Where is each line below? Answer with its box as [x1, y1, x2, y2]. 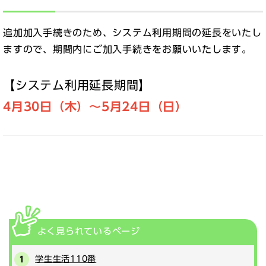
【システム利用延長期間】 [3, 79, 151, 91]
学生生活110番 [35, 255, 97, 264]
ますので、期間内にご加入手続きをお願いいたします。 [3, 45, 252, 55]
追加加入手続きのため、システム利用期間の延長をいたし [3, 28, 262, 38]
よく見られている [37, 227, 112, 236]
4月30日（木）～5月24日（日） [3, 100, 188, 113]
